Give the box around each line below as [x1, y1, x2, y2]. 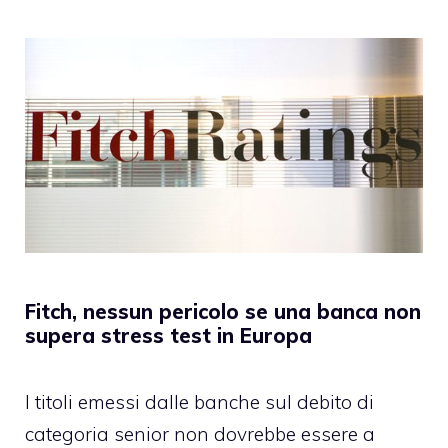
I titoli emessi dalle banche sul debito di [25, 390, 374, 415]
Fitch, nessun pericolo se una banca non [25, 299, 421, 325]
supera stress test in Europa [25, 323, 312, 349]
